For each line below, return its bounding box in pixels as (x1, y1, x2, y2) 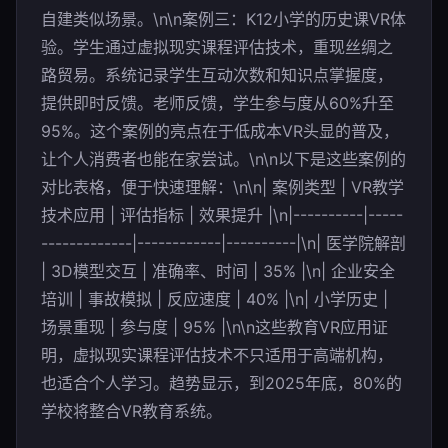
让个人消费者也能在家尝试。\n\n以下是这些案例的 (41, 149, 406, 169)
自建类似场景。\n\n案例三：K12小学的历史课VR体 (41, 9, 406, 29)
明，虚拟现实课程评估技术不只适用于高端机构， (41, 345, 393, 365)
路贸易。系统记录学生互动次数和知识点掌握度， (41, 65, 393, 85)
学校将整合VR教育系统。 (41, 401, 222, 421)
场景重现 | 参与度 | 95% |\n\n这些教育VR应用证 (41, 317, 388, 337)
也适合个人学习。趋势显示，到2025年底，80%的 (41, 373, 402, 393)
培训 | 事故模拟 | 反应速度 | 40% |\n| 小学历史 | (41, 289, 388, 309)
